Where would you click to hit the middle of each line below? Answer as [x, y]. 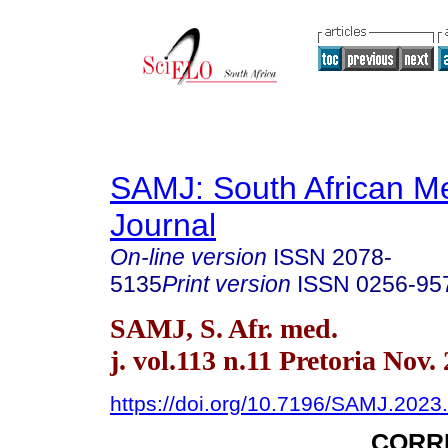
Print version [226, 284]
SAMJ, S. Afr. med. [224, 328]
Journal [163, 225]
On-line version [188, 257]
